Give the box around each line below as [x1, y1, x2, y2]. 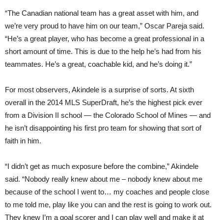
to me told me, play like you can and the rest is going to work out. [5, 200, 212, 209]
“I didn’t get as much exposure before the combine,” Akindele [5, 162, 198, 171]
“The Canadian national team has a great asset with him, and [5, 9, 198, 18]
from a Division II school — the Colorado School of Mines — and [5, 111, 211, 120]
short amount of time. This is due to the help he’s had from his [5, 47, 201, 56]
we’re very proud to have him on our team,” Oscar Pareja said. [5, 22, 204, 30]
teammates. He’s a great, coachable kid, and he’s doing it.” [5, 60, 192, 69]
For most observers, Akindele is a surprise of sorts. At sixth [5, 85, 194, 94]
